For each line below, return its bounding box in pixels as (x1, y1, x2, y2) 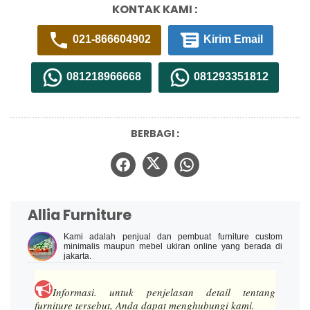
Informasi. (53, 284, 110, 299)
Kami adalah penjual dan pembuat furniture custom (64, 232, 282, 242)
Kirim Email (200, 33, 263, 46)
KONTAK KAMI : (112, 1, 198, 18)
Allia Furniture (28, 204, 131, 225)
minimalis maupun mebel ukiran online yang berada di (64, 241, 282, 252)
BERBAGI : (131, 127, 179, 141)
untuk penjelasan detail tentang (109, 284, 275, 299)
